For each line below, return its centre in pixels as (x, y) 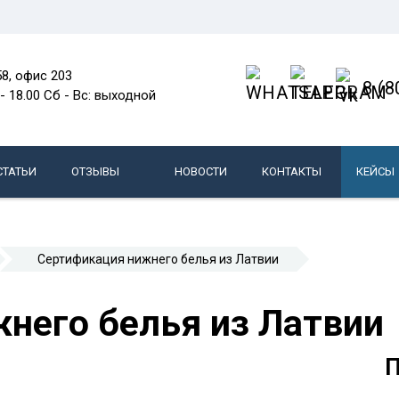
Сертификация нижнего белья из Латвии (158, 259)
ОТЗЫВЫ (95, 171)
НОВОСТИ (201, 171)
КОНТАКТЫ (292, 171)
